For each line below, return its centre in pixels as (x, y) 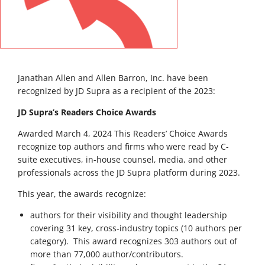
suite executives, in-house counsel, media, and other (122, 159)
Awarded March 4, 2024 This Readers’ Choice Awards (123, 133)
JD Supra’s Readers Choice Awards (87, 112)
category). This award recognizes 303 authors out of (134, 241)
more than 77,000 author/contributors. (107, 254)
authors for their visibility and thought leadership (129, 215)
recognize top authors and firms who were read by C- (123, 146)
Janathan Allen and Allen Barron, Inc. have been (113, 77)
